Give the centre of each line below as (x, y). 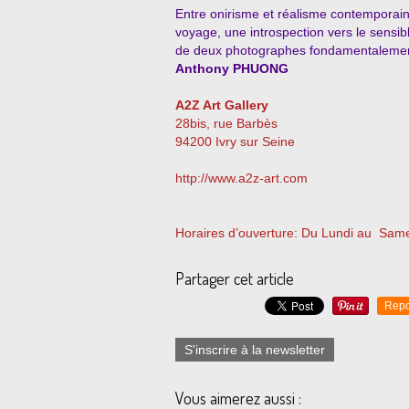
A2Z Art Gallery (224, 105)
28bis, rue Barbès (226, 123)
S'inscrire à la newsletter (255, 350)
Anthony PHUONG (232, 68)
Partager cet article (235, 278)
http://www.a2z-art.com (241, 178)
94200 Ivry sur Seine (235, 142)
